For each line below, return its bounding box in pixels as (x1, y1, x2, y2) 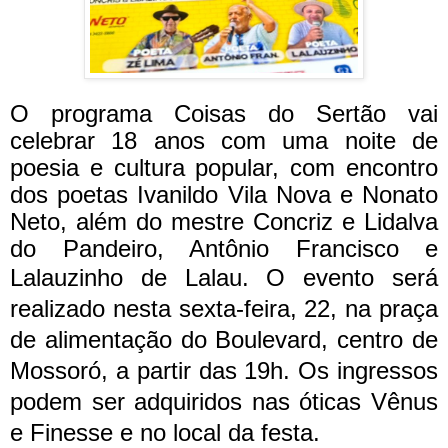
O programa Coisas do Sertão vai (10, 100, 438, 128)
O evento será (266, 264, 439, 292)
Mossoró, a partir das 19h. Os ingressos (10, 357, 438, 385)
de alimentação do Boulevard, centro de (10, 326, 438, 354)
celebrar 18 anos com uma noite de (10, 127, 438, 155)
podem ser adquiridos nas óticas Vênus (10, 388, 438, 416)
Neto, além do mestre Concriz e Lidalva (10, 208, 438, 236)
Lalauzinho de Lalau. (10, 264, 267, 292)
